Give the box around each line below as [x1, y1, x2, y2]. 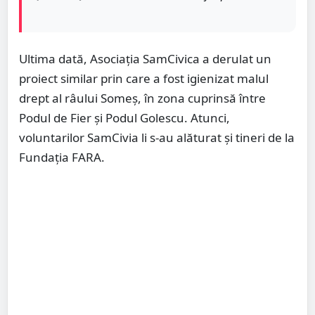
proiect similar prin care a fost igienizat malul [19, 70, 269, 87]
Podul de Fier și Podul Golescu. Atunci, [19, 110, 230, 127]
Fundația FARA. [19, 149, 105, 166]
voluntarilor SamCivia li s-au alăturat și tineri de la [19, 129, 295, 146]
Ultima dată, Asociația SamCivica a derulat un [19, 51, 271, 67]
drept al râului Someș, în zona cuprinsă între [19, 90, 266, 107]
